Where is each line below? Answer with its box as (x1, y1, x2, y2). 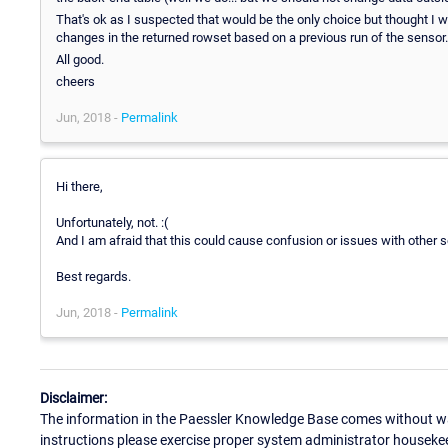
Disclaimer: (40, 390, 107, 407)
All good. (56, 51, 104, 67)
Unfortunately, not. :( (56, 214, 168, 230)
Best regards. (56, 268, 131, 284)
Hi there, (56, 178, 103, 194)
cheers (56, 73, 95, 89)
